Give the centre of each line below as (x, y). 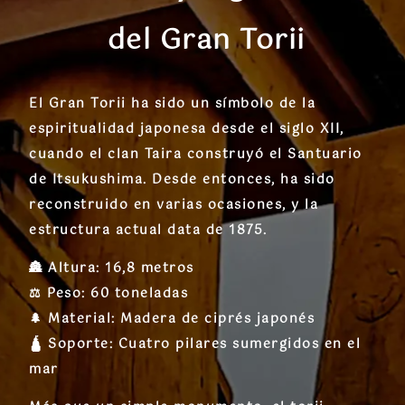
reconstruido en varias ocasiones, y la (174, 205)
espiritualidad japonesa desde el (154, 129)
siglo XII (309, 129)
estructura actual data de (129, 230)
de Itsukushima (86, 179)
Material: (82, 319)
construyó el (235, 154)
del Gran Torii (206, 41)
